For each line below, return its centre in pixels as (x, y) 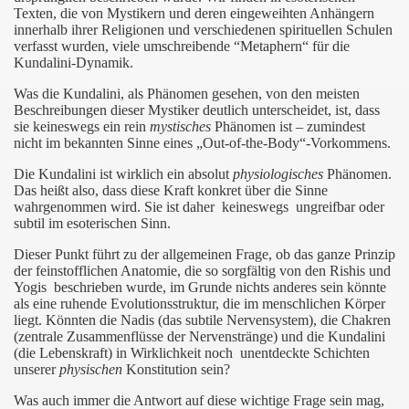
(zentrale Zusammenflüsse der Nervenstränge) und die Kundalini (199, 336)
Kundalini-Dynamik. (73, 63)
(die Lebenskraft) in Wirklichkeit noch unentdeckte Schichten (192, 353)
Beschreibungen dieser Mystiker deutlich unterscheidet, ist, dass (197, 110)
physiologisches (278, 174)
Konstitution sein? (176, 369)
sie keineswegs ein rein (82, 126)
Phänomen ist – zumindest (288, 126)
